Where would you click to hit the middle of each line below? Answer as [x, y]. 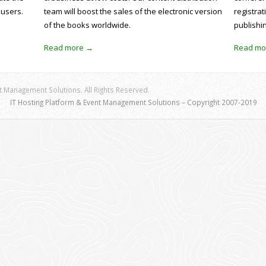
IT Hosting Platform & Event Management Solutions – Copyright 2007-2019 [134, 102]
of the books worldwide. [87, 25]
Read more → [69, 47]
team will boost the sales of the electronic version [133, 11]
